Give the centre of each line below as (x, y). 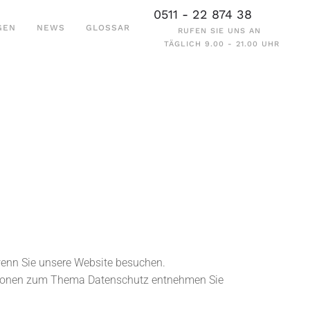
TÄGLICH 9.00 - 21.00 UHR (222, 44)
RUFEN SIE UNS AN (219, 31)
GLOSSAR (108, 27)
